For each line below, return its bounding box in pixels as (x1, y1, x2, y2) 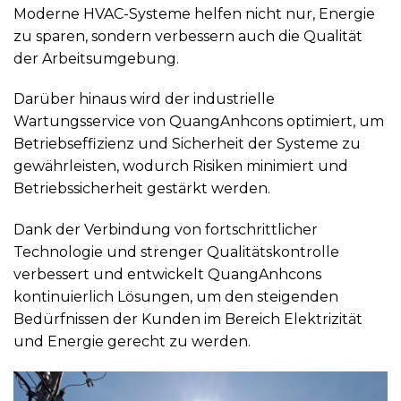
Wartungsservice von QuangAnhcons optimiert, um (13, 113, 384, 131)
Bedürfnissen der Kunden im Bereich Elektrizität (13, 311, 363, 328)
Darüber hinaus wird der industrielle (13, 90, 275, 108)
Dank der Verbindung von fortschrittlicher (13, 221, 318, 239)
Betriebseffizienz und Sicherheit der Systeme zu (13, 135, 361, 153)
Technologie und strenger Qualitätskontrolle (13, 243, 339, 261)
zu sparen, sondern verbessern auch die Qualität (13, 27, 363, 45)
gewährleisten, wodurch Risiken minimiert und (13, 158, 348, 175)
